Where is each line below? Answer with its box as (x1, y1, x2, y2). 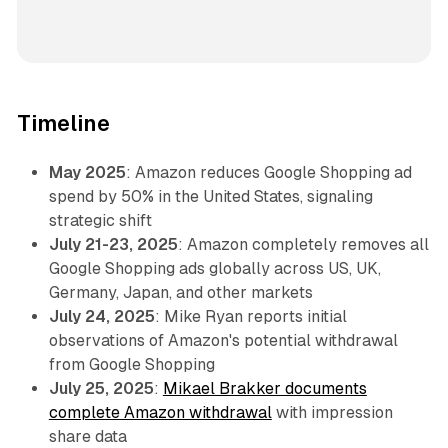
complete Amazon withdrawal (48, 403, 272, 423)
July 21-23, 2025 (48, 235, 178, 255)
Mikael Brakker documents (162, 379, 367, 399)
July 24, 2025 (48, 307, 155, 327)
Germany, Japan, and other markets (48, 283, 313, 303)
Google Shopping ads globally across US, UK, (48, 259, 381, 279)
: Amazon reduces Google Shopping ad (125, 163, 412, 183)
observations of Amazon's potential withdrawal (48, 331, 398, 351)
